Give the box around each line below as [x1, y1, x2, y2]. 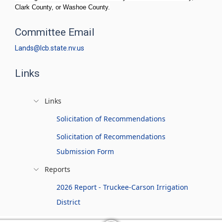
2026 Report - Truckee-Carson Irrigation [56, 182, 188, 192]
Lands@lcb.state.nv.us [15, 44, 84, 52]
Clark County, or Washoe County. [15, 3, 110, 11]
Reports [45, 165, 70, 174]
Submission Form [56, 147, 114, 156]
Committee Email [15, 26, 95, 38]
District [56, 197, 80, 207]
